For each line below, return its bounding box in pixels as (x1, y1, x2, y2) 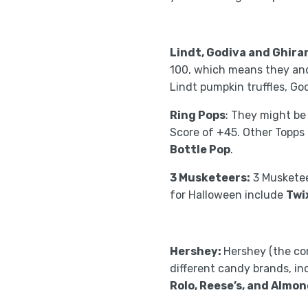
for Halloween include (170, 188, 286, 201)
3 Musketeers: (170, 171, 250, 184)
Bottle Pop (170, 143, 230, 156)
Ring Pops (170, 109, 225, 122)
